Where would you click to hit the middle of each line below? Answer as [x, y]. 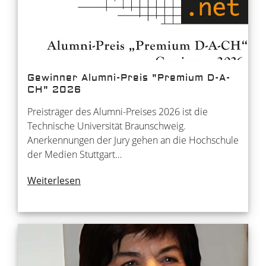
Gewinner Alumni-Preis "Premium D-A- [129, 77]
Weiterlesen [54, 180]
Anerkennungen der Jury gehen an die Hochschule [133, 140]
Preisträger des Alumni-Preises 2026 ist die [118, 111]
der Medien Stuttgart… [75, 154]
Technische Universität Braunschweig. [107, 126]
